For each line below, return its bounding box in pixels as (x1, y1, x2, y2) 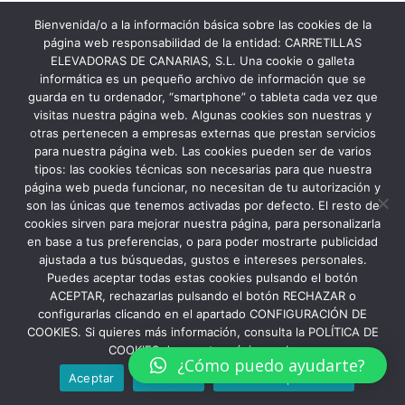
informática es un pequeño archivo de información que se (39, 71, 366, 86)
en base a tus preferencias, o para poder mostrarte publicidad (27, 234, 378, 249)
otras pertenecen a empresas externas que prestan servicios (29, 126, 376, 140)
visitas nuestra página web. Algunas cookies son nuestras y (33, 108, 372, 122)
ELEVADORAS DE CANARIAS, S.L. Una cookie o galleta (51, 53, 354, 68)
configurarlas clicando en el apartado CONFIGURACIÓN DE (38, 306, 367, 321)
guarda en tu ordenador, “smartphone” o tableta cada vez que (27, 89, 378, 104)
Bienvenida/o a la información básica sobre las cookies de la (33, 17, 372, 32)
